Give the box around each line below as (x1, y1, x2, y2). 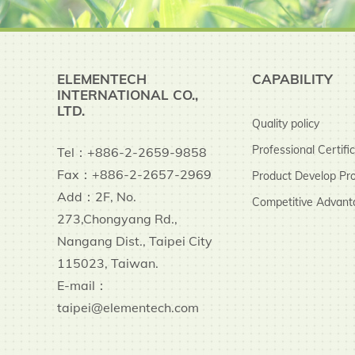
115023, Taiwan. (57, 254, 158, 271)
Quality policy (252, 116, 319, 131)
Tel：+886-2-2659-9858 (57, 143, 207, 160)
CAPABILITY (252, 70, 333, 87)
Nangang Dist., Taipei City (57, 232, 212, 249)
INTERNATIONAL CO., (57, 86, 198, 103)
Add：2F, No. (57, 188, 136, 204)
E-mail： (57, 277, 108, 293)
